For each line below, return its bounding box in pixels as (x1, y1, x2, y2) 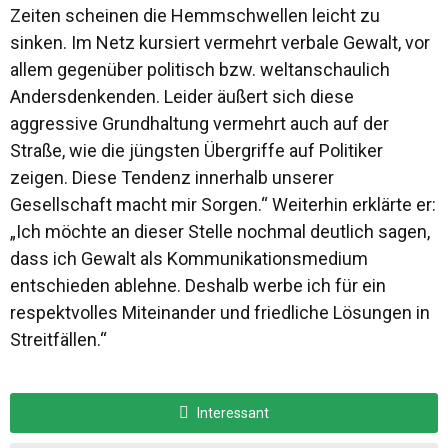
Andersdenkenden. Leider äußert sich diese (10, 85, 354, 107)
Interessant (194, 404, 269, 421)
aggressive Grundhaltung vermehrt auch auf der (10, 112, 389, 134)
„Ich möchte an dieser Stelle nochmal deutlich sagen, (10, 220, 430, 242)
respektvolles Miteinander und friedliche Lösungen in (10, 301, 430, 323)
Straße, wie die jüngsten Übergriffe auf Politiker (10, 139, 383, 161)
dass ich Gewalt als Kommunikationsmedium (10, 247, 368, 269)
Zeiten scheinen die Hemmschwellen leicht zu (10, 4, 380, 26)
